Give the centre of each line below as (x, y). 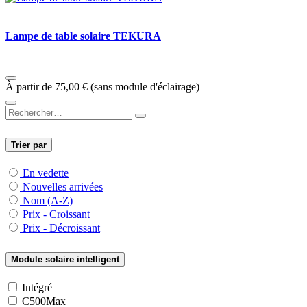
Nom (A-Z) (48, 201)
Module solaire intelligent (65, 260)
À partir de (29, 87)
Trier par (29, 145)
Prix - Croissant (56, 214)
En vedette (46, 173)
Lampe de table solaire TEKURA (83, 36)
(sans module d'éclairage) (145, 87)
